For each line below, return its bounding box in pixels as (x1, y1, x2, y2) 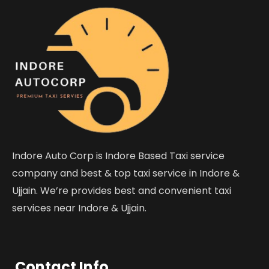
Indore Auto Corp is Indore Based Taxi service (12, 149, 225, 163)
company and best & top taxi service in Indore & (12, 166, 240, 180)
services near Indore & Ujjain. (12, 201, 147, 215)
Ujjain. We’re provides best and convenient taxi (12, 184, 231, 198)
